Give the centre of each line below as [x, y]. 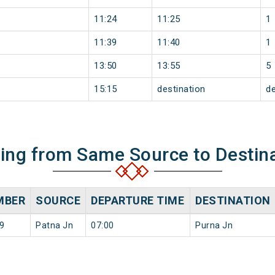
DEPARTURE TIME [137, 201]
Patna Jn [54, 226]
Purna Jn [214, 226]
